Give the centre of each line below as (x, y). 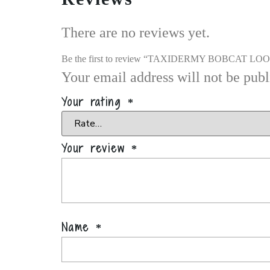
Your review (96, 148)
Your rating (95, 102)
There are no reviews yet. (136, 32)
